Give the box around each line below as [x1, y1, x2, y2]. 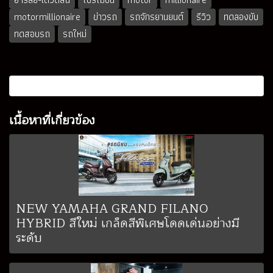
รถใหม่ [63, 26, 87, 42]
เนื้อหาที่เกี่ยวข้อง [9, 110, 95, 131]
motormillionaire [14, 9, 80, 25]
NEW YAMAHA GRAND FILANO [16, 199, 208, 219]
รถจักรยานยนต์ [130, 9, 183, 25]
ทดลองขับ [224, 9, 258, 25]
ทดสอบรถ [14, 26, 50, 42]
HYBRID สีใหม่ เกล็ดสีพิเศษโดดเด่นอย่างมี [16, 213, 239, 234]
